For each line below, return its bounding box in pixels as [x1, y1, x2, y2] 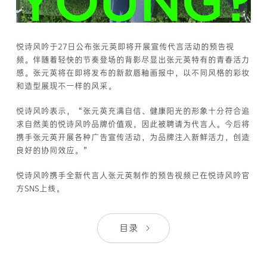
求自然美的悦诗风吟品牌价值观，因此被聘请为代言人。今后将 [16, 119, 250, 129]
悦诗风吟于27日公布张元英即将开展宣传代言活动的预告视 [16, 41, 235, 52]
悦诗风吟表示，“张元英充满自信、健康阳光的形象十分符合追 [16, 105, 250, 116]
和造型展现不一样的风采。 [16, 80, 117, 91]
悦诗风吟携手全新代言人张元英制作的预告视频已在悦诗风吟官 [16, 170, 250, 181]
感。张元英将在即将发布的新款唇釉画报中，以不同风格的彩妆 [16, 67, 250, 78]
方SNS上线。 [16, 183, 65, 194]
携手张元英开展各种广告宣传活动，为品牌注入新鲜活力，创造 [16, 132, 250, 142]
